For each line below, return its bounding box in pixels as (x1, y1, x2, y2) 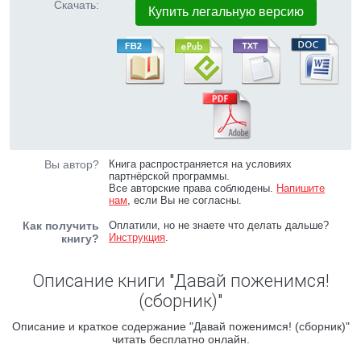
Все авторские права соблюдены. (109, 182, 277, 194)
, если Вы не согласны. (127, 194, 243, 206)
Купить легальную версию (148, 5, 305, 19)
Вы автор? (44, 158, 99, 171)
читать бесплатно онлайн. (111, 333, 250, 346)
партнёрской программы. (109, 170, 230, 182)
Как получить (23, 219, 99, 232)
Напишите (276, 182, 326, 194)
